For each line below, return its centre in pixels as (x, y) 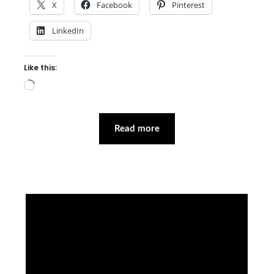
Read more (137, 128)
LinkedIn (68, 30)
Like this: (40, 67)
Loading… (52, 85)
